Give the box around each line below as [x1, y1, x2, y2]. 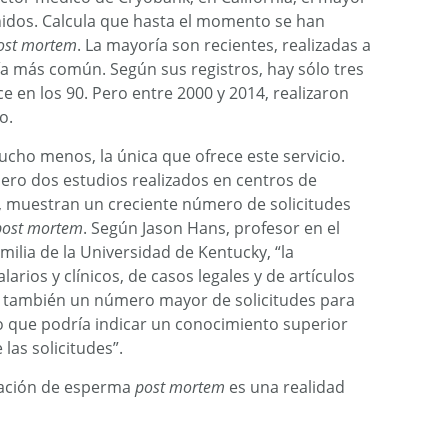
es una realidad [225, 376, 345, 398]
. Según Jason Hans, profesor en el [83, 217, 340, 239]
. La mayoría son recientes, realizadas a [77, 34, 371, 56]
